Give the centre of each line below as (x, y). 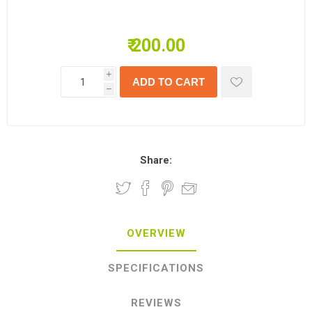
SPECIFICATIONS (156, 268)
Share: (156, 160)
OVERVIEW (156, 233)
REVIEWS (156, 303)
